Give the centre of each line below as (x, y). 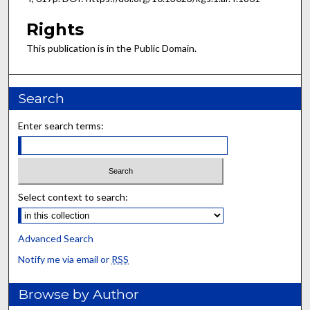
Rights (55, 29)
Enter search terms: (61, 126)
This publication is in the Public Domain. (111, 48)
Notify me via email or (65, 259)
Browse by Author (79, 294)
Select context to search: (73, 197)
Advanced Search (56, 238)
